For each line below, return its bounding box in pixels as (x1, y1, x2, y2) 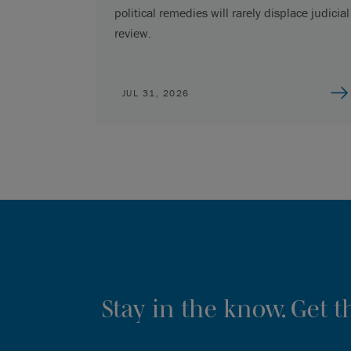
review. (114, 24, 151, 41)
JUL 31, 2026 (121, 86, 190, 99)
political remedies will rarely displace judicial (114, 4, 349, 20)
